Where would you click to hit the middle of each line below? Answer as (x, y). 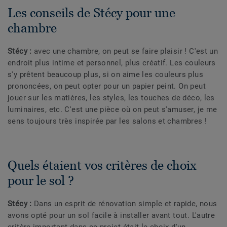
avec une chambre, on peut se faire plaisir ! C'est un (126, 51)
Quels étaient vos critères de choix (102, 165)
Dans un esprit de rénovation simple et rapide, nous (126, 204)
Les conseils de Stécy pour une (91, 13)
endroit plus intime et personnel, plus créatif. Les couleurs (112, 63)
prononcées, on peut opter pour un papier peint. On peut (107, 86)
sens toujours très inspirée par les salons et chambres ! (107, 121)
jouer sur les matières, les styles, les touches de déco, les (111, 98)
